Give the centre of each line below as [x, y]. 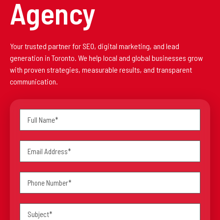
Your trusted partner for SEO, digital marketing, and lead [95, 46]
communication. [34, 81]
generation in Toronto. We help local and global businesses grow [106, 58]
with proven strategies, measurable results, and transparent [101, 69]
